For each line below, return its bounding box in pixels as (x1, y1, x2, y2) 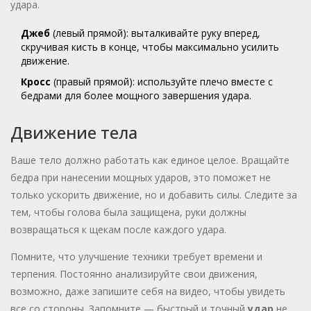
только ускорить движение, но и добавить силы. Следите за (10, 188, 297, 202)
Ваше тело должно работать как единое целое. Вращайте (10, 153, 289, 167)
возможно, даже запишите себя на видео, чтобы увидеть (10, 285, 285, 299)
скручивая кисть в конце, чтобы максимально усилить (21, 40, 279, 54)
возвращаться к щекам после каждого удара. (10, 223, 226, 237)
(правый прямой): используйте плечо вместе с (51, 75, 273, 89)
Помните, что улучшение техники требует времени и (10, 250, 262, 264)
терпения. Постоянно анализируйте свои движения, (10, 267, 258, 281)
